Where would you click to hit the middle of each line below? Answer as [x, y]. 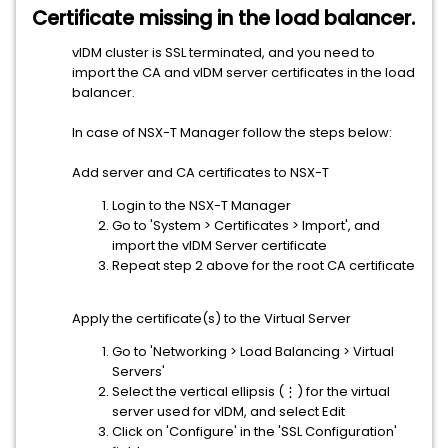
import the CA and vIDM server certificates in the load [243, 72]
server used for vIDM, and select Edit [228, 411]
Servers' [138, 371]
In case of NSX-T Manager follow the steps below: [232, 132]
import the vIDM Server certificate [219, 245]
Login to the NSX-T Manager [201, 205]
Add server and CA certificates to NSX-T [200, 172]
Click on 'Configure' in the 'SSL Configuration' [254, 431]
